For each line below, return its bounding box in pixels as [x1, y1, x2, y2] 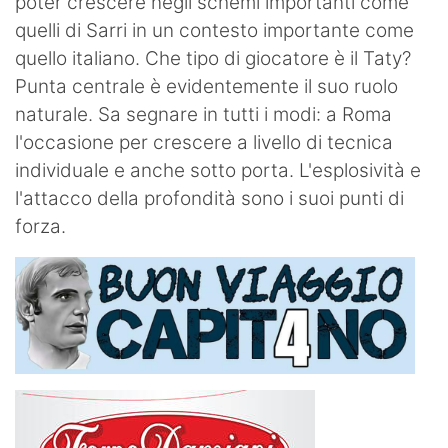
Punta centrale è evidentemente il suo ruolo [15, 75, 398, 99]
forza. [15, 215, 76, 239]
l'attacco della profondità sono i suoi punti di [15, 187, 404, 211]
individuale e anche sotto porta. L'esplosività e [15, 159, 421, 183]
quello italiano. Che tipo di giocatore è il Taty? [15, 47, 411, 71]
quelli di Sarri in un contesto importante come [15, 19, 414, 43]
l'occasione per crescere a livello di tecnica [15, 131, 393, 155]
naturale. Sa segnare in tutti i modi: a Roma [15, 103, 392, 127]
